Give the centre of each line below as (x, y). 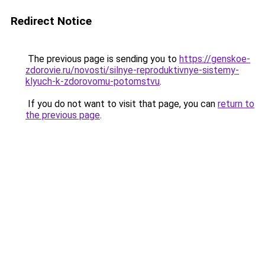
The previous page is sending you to (102, 59)
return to (236, 104)
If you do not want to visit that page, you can (122, 104)
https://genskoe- (215, 59)
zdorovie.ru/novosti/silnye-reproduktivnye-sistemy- (132, 70)
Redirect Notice (51, 21)
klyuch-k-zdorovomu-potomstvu (93, 81)
